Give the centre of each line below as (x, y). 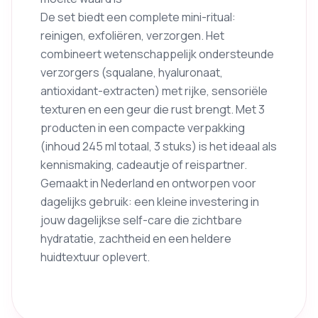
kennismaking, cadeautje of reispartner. (144, 165)
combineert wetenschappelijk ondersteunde (157, 54)
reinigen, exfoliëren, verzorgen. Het (132, 35)
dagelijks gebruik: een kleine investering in (150, 202)
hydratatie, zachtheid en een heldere (136, 238)
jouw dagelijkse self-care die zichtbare (141, 220)
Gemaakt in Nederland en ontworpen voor (148, 183)
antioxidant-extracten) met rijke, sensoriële (154, 91)
